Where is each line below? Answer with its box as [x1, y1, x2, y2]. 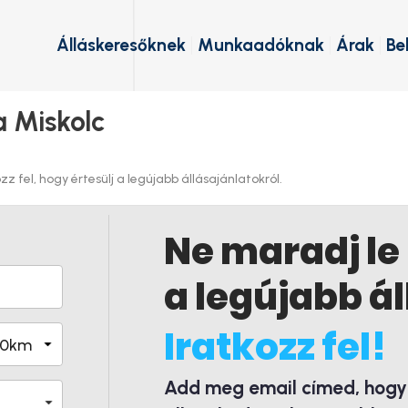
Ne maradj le [164, 226, 400, 277]
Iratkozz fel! [164, 321, 386, 372]
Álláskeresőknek [56, 35, 186, 56]
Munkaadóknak [198, 35, 324, 56]
